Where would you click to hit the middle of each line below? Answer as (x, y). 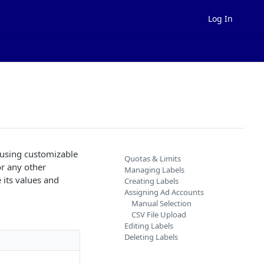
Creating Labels (151, 181)
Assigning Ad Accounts (164, 192)
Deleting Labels (151, 237)
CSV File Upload (159, 214)
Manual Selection (161, 203)
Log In (220, 18)
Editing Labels (149, 226)
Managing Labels (154, 170)
